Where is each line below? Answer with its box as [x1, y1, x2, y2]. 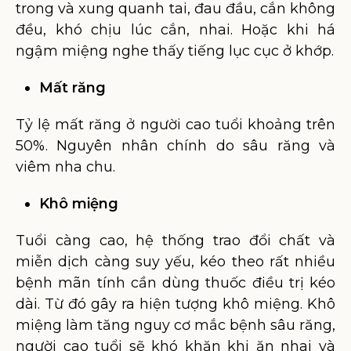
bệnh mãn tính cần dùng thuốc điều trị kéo [16, 274, 335, 291]
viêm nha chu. [16, 158, 115, 175]
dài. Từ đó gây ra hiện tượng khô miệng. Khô [16, 295, 335, 313]
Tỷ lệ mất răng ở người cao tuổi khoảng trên [16, 116, 335, 133]
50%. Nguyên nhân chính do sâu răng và [16, 137, 335, 154]
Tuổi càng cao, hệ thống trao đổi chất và [16, 232, 335, 249]
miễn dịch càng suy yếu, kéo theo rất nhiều [16, 253, 335, 270]
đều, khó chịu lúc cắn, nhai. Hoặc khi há [16, 21, 335, 38]
